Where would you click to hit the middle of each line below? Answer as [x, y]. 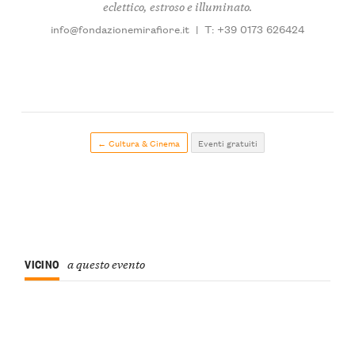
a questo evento [106, 263]
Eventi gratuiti [227, 143]
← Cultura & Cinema [139, 143]
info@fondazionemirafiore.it [120, 29]
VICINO [42, 263]
